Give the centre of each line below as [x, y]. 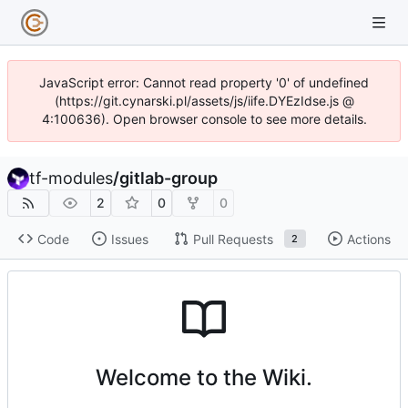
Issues [129, 239]
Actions [368, 239]
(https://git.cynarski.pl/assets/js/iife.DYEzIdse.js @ [204, 101]
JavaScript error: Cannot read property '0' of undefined [204, 82]
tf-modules [71, 178]
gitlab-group [168, 178]
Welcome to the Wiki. [204, 377]
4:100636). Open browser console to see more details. [204, 119]
